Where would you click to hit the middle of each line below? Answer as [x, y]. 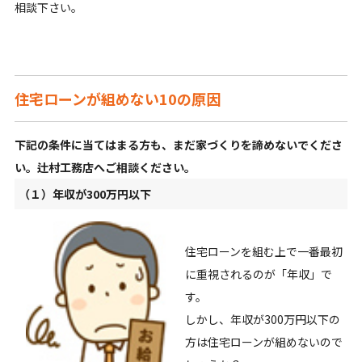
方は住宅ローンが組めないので [263, 342]
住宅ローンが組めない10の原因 [117, 99]
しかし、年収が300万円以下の [262, 320]
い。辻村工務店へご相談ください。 [105, 168]
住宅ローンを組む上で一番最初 [263, 252]
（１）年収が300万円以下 [84, 194]
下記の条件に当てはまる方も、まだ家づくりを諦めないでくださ [178, 145]
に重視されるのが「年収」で [258, 274]
